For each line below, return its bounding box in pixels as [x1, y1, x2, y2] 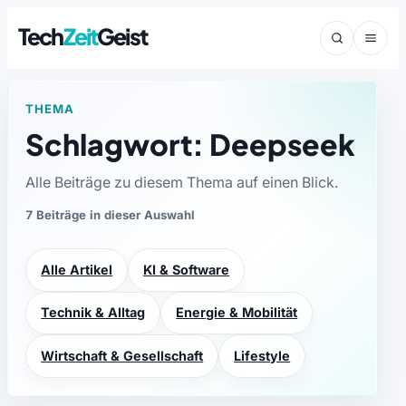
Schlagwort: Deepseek [25, 126, 356, 163]
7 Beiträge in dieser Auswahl [25, 208, 196, 223]
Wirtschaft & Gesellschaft [41, 348, 204, 364]
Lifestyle [234, 348, 291, 364]
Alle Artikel [41, 261, 113, 277]
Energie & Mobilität [176, 304, 298, 321]
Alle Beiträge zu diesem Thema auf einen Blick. [25, 173, 339, 192]
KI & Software [143, 261, 230, 277]
